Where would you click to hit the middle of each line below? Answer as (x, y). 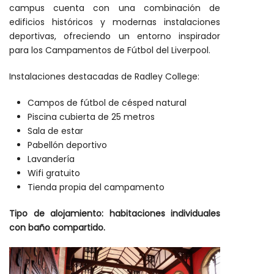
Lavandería (51, 159)
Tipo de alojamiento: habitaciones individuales (115, 213)
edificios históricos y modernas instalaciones (115, 22)
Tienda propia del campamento (96, 187)
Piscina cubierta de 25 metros (91, 117)
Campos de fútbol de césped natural (107, 102)
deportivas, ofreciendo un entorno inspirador (115, 36)
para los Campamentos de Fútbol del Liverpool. (110, 50)
